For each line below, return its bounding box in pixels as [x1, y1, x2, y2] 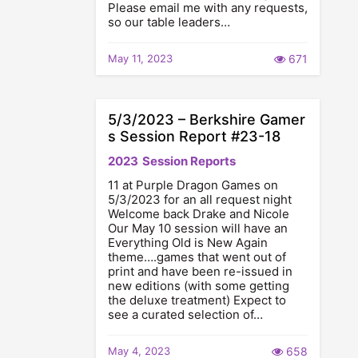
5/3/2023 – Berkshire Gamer [108, 111, 305, 128]
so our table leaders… [108, 14, 230, 30]
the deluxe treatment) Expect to [108, 292, 286, 308]
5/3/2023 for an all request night [108, 192, 292, 207]
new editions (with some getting [108, 278, 289, 293]
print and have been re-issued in [108, 264, 292, 279]
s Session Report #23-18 [108, 128, 280, 145]
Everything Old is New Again [108, 235, 268, 250]
